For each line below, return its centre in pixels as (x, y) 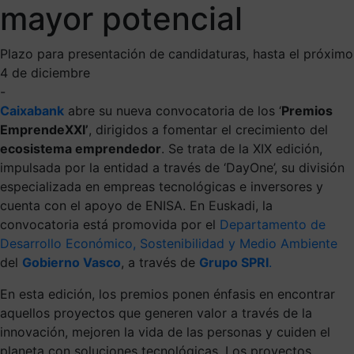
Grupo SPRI (234, 262)
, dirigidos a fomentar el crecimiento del (208, 129)
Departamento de (273, 224)
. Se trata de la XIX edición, (242, 148)
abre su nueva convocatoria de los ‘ (173, 110)
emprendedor (118, 148)
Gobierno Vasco (72, 262)
